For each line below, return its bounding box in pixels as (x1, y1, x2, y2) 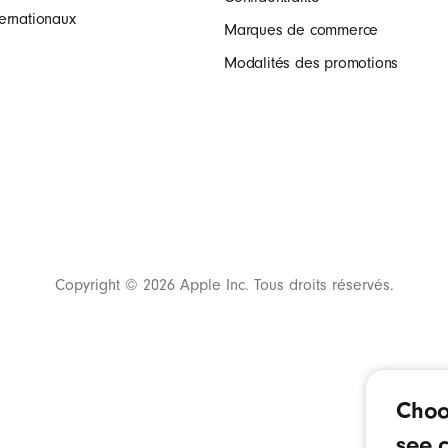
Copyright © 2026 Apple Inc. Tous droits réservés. (54, 276, 394, 294)
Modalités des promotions (224, 54, 399, 72)
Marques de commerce (224, 21, 379, 39)
